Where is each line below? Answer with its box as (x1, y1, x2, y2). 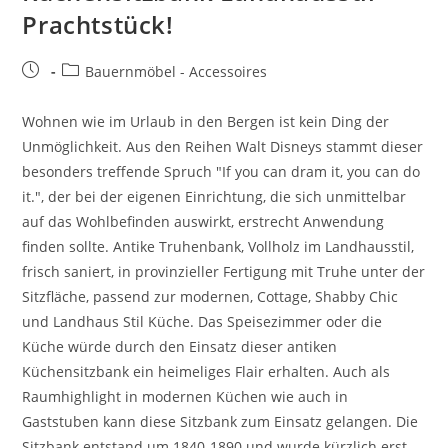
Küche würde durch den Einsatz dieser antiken (22, 336, 338, 356)
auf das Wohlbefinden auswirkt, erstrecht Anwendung (22, 211, 385, 231)
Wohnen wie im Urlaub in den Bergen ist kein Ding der (22, 111, 390, 131)
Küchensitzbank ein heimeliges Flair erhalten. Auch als (22, 361, 391, 381)
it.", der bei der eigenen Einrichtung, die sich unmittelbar (22, 186, 407, 206)
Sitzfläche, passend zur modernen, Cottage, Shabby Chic (22, 286, 399, 306)
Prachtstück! (22, 7, 174, 41)
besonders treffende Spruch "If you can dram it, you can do (22, 161, 421, 181)
